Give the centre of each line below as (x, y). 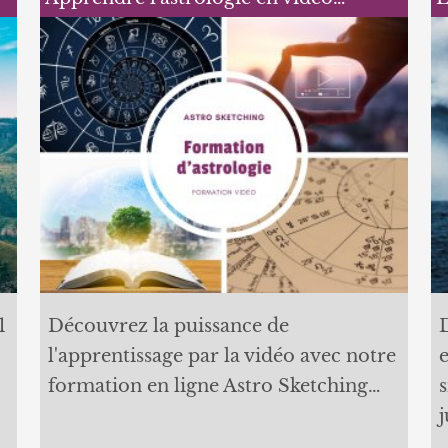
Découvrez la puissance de (168, 326)
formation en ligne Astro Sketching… (214, 386)
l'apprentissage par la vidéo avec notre (221, 356)
